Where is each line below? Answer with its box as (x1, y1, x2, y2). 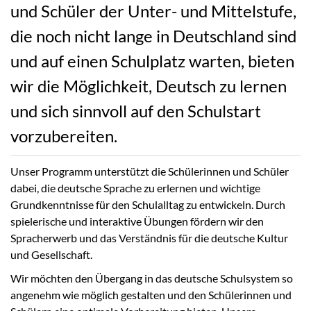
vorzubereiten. (10, 125, 117, 146)
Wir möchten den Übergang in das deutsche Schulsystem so (10, 271, 293, 285)
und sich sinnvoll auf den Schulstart (10, 100, 261, 121)
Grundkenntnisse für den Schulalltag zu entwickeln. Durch (10, 197, 285, 211)
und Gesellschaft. (10, 247, 92, 261)
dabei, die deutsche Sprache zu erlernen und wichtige (10, 180, 260, 194)
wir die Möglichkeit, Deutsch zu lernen (10, 75, 287, 96)
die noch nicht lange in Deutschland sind (10, 25, 296, 46)
